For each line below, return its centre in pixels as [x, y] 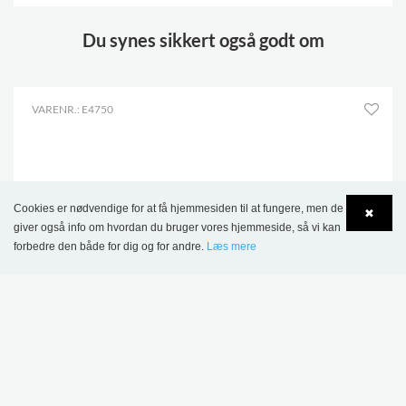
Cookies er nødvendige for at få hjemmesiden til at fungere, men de [179, 208]
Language [81, 261]
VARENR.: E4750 [72, 110]
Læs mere [232, 246]
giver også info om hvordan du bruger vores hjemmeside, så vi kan [177, 227]
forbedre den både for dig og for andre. [110, 246]
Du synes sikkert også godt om [203, 40]
